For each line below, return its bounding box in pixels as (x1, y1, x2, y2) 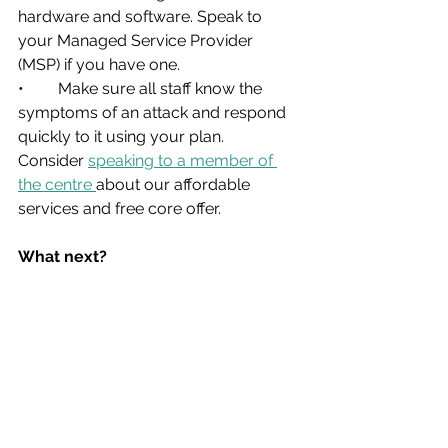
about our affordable (96, 174, 254, 194)
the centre (18, 174, 96, 194)
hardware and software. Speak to (18, 6, 266, 26)
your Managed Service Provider (18, 30, 257, 50)
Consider (18, 150, 88, 170)
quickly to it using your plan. (18, 126, 228, 146)
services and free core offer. (18, 198, 221, 218)
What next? (18, 246, 107, 266)
